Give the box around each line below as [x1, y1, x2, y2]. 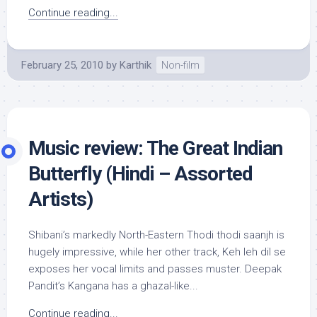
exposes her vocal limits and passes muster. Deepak [28, 263, 282, 275]
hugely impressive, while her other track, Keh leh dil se [28, 246, 286, 258]
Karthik [120, 59, 151, 71]
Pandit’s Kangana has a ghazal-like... [28, 279, 198, 292]
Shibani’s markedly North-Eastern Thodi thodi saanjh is [28, 229, 284, 241]
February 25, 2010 [21, 59, 103, 71]
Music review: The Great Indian [28, 137, 282, 160]
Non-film [161, 59, 200, 71]
